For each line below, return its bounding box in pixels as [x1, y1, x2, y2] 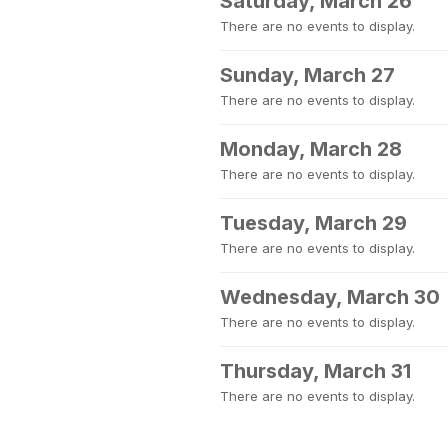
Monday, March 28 [220, 137, 402, 161]
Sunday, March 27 [220, 63, 395, 87]
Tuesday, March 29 [220, 211, 407, 235]
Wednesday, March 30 [220, 285, 440, 309]
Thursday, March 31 [220, 359, 411, 383]
